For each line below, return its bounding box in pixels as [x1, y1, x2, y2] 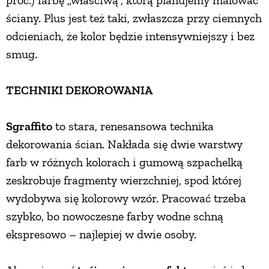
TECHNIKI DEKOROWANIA [6, 82, 153, 97]
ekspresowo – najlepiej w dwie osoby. [6, 226, 196, 241]
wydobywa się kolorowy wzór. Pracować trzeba [6, 190, 246, 205]
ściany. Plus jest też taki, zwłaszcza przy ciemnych [6, 10, 262, 25]
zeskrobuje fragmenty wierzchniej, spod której [6, 172, 241, 187]
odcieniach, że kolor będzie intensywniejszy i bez [6, 28, 255, 43]
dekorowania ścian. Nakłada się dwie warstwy [6, 136, 243, 151]
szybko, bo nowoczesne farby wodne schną [6, 208, 223, 223]
